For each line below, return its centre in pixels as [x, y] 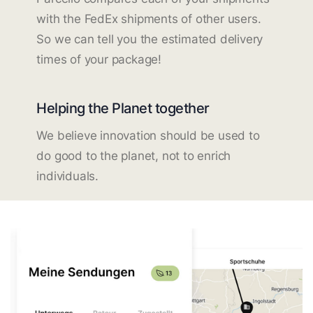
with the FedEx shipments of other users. [149, 19]
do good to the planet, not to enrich [134, 155]
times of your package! [99, 59]
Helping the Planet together [123, 108]
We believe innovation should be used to [148, 135]
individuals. [67, 176]
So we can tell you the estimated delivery [150, 39]
